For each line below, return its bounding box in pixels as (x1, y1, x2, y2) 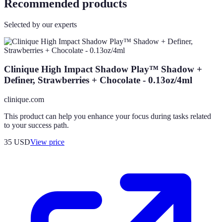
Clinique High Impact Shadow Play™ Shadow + (4, 64, 202, 75)
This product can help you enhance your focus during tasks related (4, 112, 211, 121)
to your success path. (4, 121, 69, 130)
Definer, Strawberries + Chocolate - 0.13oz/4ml (4, 75, 192, 86)
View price (30, 138, 64, 147)
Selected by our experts (4, 20, 77, 29)
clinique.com (4, 95, 44, 104)
